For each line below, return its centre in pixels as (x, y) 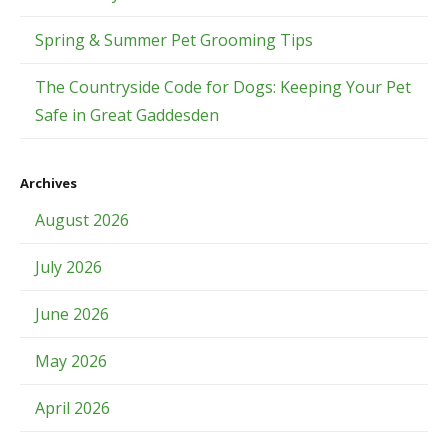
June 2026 (72, 313)
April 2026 (72, 407)
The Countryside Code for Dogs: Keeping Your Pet (223, 86)
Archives (48, 182)
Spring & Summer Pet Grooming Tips (174, 39)
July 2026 (68, 266)
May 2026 (71, 360)
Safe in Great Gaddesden (127, 114)
